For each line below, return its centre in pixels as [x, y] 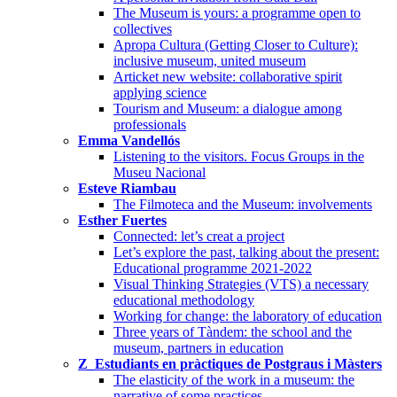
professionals [150, 124]
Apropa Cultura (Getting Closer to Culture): [236, 44]
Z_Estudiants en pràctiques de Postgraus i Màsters [230, 363]
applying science [160, 92]
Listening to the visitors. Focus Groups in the [239, 156]
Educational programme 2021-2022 [213, 268]
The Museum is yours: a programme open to [237, 12]
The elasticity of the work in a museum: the [234, 379]
